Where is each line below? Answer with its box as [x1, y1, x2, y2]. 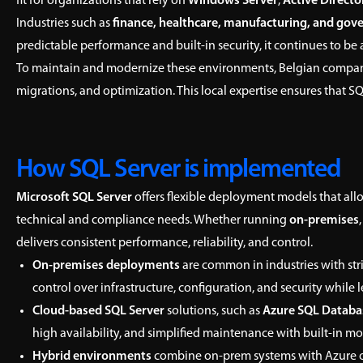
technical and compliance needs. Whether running [16, 214, 289, 227]
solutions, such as [164, 305, 263, 318]
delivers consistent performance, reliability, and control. [16, 237, 313, 250]
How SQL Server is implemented [16, 157, 341, 183]
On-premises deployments [32, 259, 180, 272]
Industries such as [16, 17, 113, 30]
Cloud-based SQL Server [32, 305, 164, 318]
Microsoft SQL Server [16, 191, 132, 204]
